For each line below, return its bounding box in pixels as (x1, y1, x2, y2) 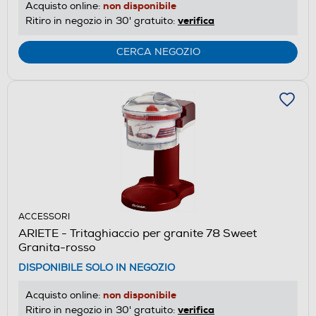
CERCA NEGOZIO (116, 45, 200, 58)
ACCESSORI (18, 211, 70, 222)
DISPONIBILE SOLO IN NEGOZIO (18, 261, 175, 274)
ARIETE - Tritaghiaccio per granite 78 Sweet (18, 226, 257, 241)
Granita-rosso (18, 240, 96, 255)
